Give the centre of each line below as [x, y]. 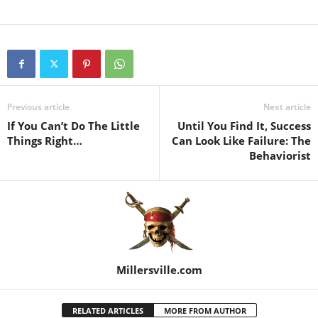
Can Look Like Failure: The [241, 141]
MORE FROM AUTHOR [205, 311]
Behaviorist [280, 155]
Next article [287, 107]
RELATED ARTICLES [108, 311]
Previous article [38, 107]
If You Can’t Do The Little [73, 126]
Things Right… [45, 141]
